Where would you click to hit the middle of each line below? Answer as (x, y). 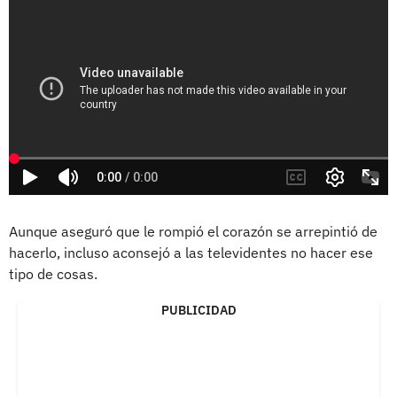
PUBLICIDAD (198, 311)
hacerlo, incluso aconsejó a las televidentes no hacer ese (191, 253)
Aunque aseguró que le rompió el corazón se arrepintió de (193, 232)
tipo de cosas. (53, 274)
